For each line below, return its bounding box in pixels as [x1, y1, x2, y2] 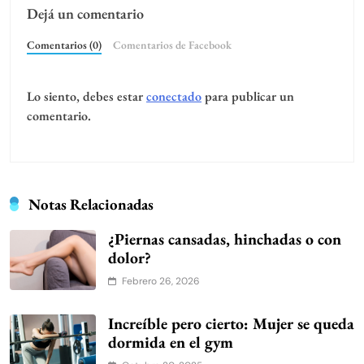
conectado [146, 88, 201, 106]
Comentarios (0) [27, 37, 102, 53]
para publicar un [201, 88, 294, 106]
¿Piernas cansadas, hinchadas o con [108, 228, 341, 250]
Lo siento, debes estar [27, 88, 146, 106]
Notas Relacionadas [28, 194, 154, 215]
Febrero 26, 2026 [122, 275, 200, 288]
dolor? [108, 247, 151, 269]
